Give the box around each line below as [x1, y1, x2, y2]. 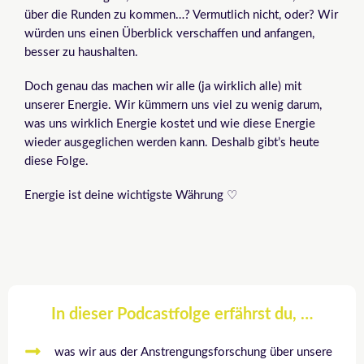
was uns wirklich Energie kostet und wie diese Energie [24, 118, 315, 131]
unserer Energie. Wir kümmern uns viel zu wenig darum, [24, 99, 322, 112]
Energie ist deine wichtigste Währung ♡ [24, 189, 237, 202]
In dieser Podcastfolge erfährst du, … [51, 306, 313, 323]
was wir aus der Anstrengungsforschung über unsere [54, 346, 333, 359]
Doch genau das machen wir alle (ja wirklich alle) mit [24, 80, 301, 93]
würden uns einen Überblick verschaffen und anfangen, [24, 28, 314, 41]
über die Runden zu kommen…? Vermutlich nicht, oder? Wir [24, 9, 338, 22]
